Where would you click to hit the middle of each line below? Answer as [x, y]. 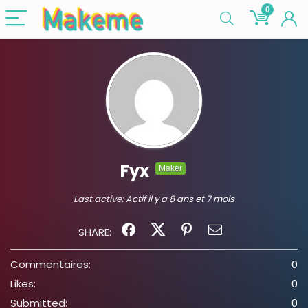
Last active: [100, 199]
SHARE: [96, 232]
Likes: [23, 284]
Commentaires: [51, 264]
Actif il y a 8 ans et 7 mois [180, 199]
